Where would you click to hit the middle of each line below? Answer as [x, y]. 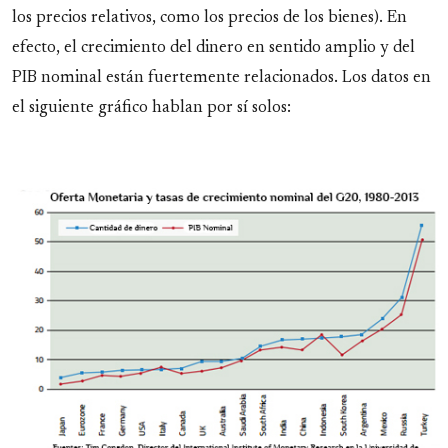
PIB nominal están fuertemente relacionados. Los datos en [221, 78]
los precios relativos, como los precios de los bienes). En [209, 18]
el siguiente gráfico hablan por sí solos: [151, 108]
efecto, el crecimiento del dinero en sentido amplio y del [213, 48]
